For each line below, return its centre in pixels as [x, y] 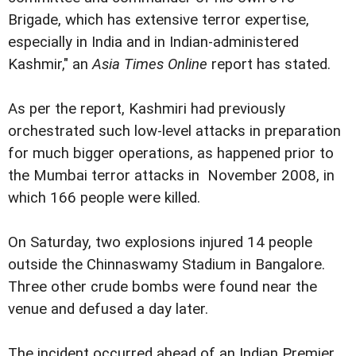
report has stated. [269, 65]
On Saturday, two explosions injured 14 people [160, 243]
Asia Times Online [150, 65]
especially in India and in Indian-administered [153, 43]
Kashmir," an [50, 65]
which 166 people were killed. [104, 198]
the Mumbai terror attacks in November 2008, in [171, 176]
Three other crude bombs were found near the [163, 287]
